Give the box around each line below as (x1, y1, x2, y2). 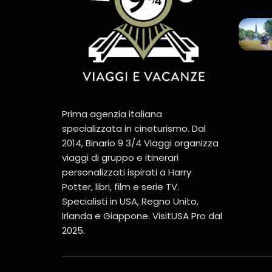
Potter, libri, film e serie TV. (62, 180, 179, 193)
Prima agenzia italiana (62, 107, 162, 120)
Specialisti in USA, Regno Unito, (62, 194, 199, 208)
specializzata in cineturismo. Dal (62, 121, 206, 135)
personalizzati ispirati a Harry (62, 165, 191, 178)
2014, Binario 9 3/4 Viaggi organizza (62, 136, 219, 149)
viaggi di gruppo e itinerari (62, 151, 178, 164)
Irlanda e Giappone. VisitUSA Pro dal (62, 209, 222, 222)
